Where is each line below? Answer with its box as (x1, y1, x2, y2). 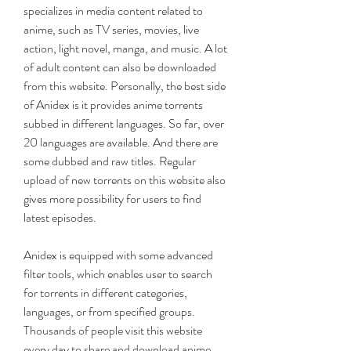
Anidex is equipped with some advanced (24, 246, 213, 264)
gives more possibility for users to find (24, 190, 201, 208)
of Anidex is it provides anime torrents (24, 96, 203, 114)
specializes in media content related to (24, 2, 203, 20)
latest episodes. (24, 208, 96, 226)
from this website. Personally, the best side (24, 77, 226, 95)
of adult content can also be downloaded (24, 58, 216, 76)
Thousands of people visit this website (24, 321, 202, 339)
